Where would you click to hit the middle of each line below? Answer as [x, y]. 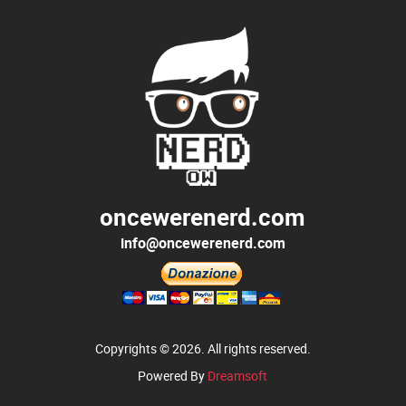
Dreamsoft [238, 376]
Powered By [173, 376]
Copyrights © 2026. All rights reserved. [203, 348]
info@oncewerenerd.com [203, 243]
